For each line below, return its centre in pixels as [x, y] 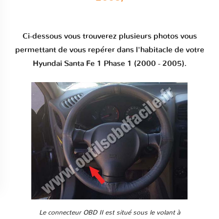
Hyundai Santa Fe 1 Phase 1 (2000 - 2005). [109, 63]
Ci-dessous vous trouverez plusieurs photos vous [109, 36]
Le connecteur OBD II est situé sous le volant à [109, 212]
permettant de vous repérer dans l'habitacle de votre [109, 50]
